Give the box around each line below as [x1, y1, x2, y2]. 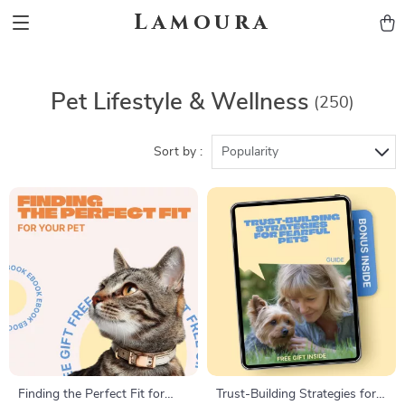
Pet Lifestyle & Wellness [51, 90, 309, 114]
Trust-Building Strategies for [216, 388, 376, 400]
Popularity [221, 146, 278, 158]
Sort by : [154, 146, 202, 158]
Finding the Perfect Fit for [18, 388, 165, 400]
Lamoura [134, 8, 271, 37]
